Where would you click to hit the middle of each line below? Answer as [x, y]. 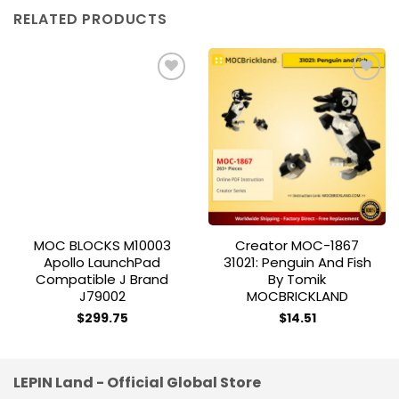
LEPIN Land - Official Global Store [137, 382]
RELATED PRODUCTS [90, 19]
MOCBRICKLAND [297, 296]
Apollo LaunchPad [102, 262]
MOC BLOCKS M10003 [102, 245]
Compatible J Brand [102, 279]
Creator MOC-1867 [297, 245]
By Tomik [297, 279]
